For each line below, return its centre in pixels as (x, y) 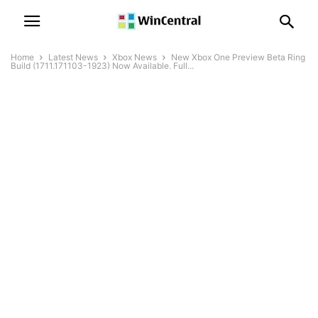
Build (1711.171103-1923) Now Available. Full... (102, 66)
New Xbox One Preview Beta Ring (238, 57)
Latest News (73, 57)
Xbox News (135, 57)
